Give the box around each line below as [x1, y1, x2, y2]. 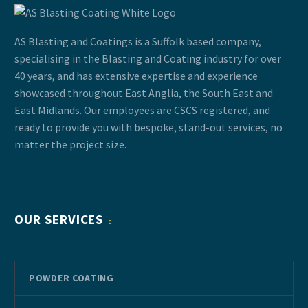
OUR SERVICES [14, 211, 104, 228]
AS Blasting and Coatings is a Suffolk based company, [14, 34, 261, 49]
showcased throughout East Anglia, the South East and [14, 86, 273, 100]
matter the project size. [14, 137, 126, 152]
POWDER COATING [29, 272, 114, 285]
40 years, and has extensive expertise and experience [14, 69, 258, 83]
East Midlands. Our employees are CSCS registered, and [14, 103, 270, 118]
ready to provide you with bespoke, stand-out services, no [14, 120, 283, 135]
